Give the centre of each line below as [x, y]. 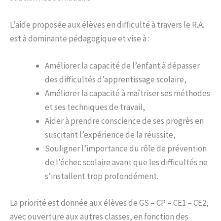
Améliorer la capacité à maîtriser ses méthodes [128, 93]
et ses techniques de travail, [95, 107]
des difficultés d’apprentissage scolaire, [116, 80]
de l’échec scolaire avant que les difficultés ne [126, 163]
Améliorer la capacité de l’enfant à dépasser [122, 66]
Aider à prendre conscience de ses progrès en [124, 121]
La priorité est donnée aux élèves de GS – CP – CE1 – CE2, [109, 203]
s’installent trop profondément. [102, 176]
